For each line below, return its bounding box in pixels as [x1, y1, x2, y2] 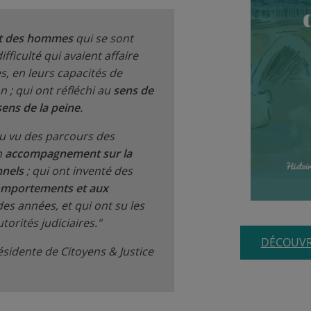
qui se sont [73, 31, 133, 47]
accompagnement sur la [5, 146, 132, 162]
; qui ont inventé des [24, 163, 133, 179]
